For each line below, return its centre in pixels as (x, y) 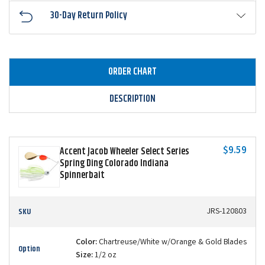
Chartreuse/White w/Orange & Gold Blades (172, 242)
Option (29, 249)
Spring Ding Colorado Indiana (114, 163)
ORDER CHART (132, 72)
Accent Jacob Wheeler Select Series (125, 151)
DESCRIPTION (132, 99)
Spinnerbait (82, 175)
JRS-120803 (227, 211)
